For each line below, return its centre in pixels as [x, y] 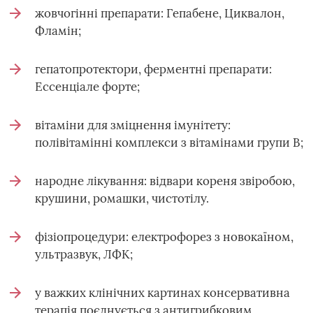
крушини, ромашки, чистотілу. [122, 198]
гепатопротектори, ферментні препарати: [153, 69]
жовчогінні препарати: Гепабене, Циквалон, [160, 13]
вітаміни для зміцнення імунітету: [133, 125]
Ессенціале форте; [87, 87]
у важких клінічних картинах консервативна [162, 293]
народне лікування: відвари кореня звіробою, [165, 181]
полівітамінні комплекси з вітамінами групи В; [169, 143]
